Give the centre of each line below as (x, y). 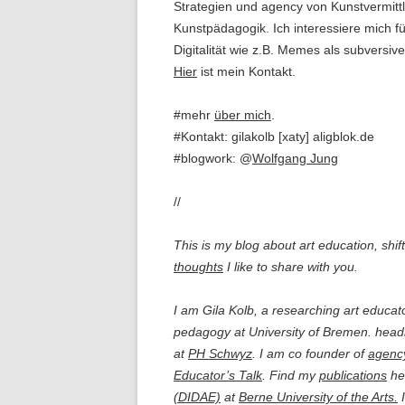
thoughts (198, 267)
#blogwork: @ (213, 158)
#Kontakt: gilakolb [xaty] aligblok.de (274, 137)
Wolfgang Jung (295, 158)
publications (353, 375)
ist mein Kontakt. (246, 71)
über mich (243, 115)
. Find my (291, 375)
